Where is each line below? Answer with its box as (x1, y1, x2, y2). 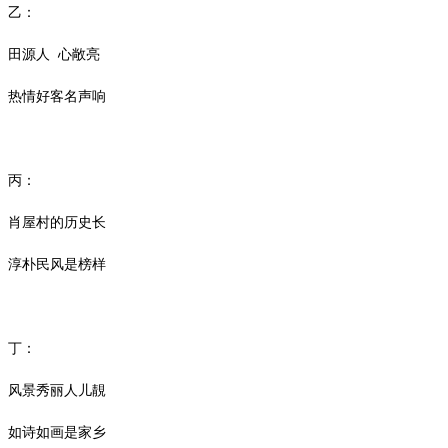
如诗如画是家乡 (8, 424, 106, 440)
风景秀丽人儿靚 (8, 382, 106, 398)
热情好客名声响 (8, 88, 106, 104)
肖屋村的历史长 (8, 214, 106, 230)
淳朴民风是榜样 (8, 256, 106, 272)
